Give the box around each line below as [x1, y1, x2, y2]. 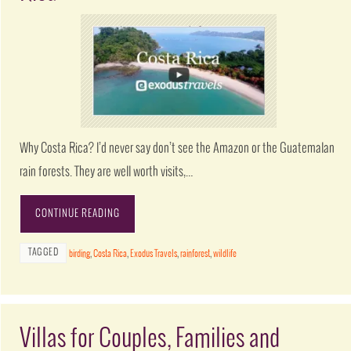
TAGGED [28, 248, 59, 259]
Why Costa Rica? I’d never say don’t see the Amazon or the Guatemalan [20, 142, 335, 156]
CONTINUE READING [35, 208, 121, 220]
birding [69, 249, 91, 260]
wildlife [213, 249, 237, 260]
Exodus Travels [130, 249, 178, 260]
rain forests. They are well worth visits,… [20, 165, 194, 179]
